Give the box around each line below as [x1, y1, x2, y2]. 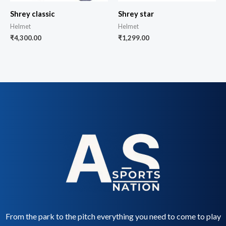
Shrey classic [10, 10, 55, 19]
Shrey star [118, 10, 154, 19]
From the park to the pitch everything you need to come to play [5, 211, 221, 221]
